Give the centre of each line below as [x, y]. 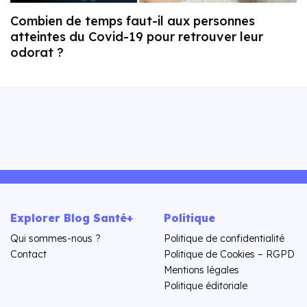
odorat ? [37, 52]
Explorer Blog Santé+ [72, 218]
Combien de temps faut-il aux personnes [133, 21]
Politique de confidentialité [224, 238]
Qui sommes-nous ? [56, 238]
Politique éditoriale [206, 285]
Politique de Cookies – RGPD [229, 254]
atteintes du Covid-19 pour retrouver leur [137, 36]
